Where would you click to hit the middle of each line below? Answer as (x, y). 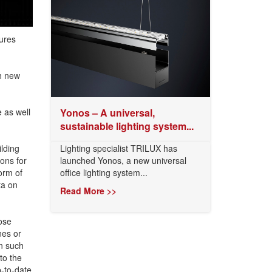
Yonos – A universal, (107, 113)
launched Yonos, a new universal (123, 160)
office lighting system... (104, 172)
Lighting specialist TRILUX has (118, 148)
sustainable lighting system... (127, 126)
